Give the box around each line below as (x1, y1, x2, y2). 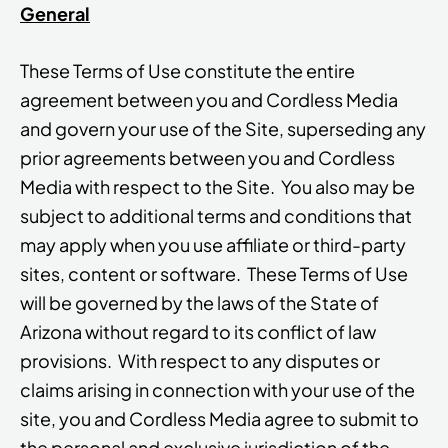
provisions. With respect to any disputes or (20, 349, 380, 373)
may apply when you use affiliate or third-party (20, 233, 406, 257)
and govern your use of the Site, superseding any (20, 117, 426, 141)
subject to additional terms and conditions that (20, 204, 412, 228)
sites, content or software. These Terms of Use (20, 262, 408, 286)
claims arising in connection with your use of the (20, 378, 415, 402)
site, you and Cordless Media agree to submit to (20, 407, 419, 431)
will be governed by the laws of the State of (20, 291, 379, 315)
